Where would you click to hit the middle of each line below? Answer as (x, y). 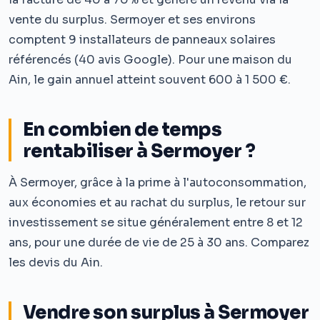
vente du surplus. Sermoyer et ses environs (132, 19)
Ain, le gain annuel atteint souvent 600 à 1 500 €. (150, 79)
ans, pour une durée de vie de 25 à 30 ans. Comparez (159, 242)
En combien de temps (122, 129)
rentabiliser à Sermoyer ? (139, 150)
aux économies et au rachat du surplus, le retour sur (157, 202)
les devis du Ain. (56, 262)
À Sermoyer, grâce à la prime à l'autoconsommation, (157, 182)
